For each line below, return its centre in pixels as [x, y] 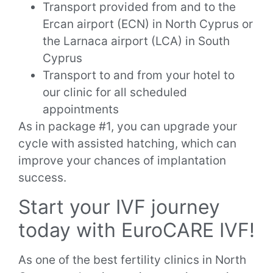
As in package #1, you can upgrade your [128, 127]
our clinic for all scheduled [115, 93]
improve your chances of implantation [122, 161]
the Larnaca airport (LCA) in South [136, 41]
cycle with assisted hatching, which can [127, 144]
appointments [82, 110]
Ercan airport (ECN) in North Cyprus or [148, 24]
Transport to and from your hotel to [139, 76]
